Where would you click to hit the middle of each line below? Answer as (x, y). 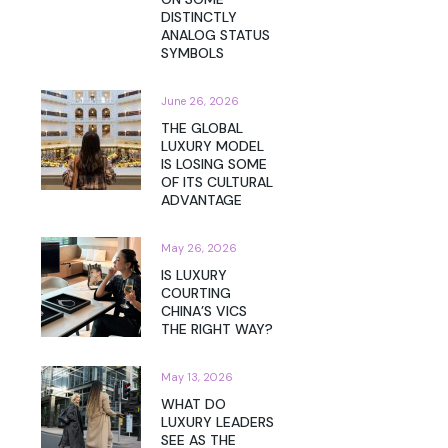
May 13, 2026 (197, 376)
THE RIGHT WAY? (217, 329)
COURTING (196, 293)
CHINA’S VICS (204, 311)
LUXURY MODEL (212, 146)
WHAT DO (193, 404)
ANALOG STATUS (215, 35)
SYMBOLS (192, 53)
